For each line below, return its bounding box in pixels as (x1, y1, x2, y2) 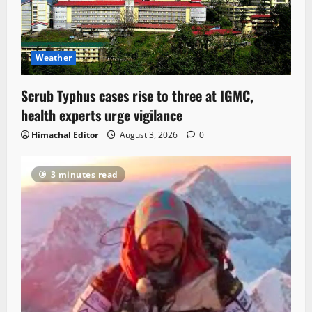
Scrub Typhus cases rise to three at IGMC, (21, 84, 253, 106)
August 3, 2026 (118, 128, 180, 141)
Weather (36, 51, 72, 63)
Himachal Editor (31, 128, 98, 141)
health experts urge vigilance (21, 104, 182, 125)
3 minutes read (50, 168, 118, 180)
